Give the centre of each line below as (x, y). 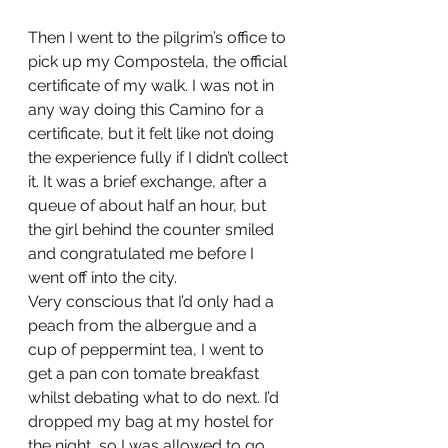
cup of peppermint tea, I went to (148, 350)
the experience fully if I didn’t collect (160, 158)
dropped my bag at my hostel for (153, 422)
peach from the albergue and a (144, 326)
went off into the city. (102, 278)
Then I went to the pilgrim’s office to (159, 38)
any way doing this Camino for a (148, 110)
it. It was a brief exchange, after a (149, 182)
